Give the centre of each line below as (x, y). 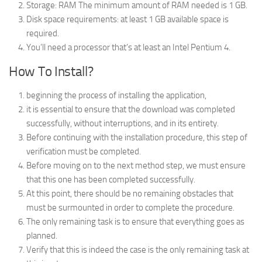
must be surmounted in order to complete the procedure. (130, 208)
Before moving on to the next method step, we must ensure (136, 166)
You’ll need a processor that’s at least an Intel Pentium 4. (128, 48)
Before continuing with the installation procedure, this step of (137, 138)
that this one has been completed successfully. (111, 180)
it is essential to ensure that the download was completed (131, 110)
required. (43, 34)
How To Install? (51, 72)
